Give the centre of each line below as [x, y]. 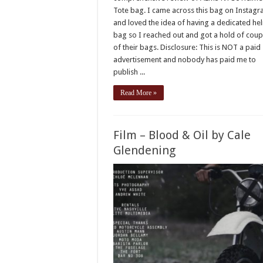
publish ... [129, 72]
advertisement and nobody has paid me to [185, 60]
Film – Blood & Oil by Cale [182, 135]
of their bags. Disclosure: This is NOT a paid [187, 48]
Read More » [139, 93]
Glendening [145, 151]
